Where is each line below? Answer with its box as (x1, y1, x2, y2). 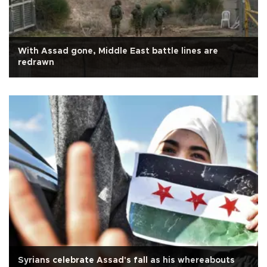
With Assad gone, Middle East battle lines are (18, 46, 218, 55)
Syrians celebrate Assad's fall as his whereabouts (18, 256, 235, 265)
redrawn (18, 58, 54, 67)
